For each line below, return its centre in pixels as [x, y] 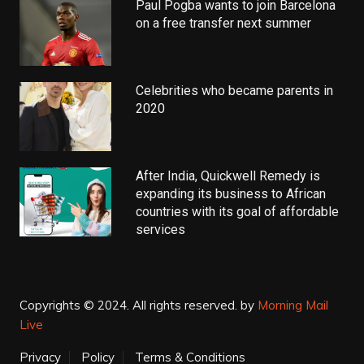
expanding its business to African [231, 193]
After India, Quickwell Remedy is [228, 175]
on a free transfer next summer [224, 23]
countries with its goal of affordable [238, 211]
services [161, 229]
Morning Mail [292, 305]
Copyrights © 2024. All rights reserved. [128, 305]
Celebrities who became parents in [235, 90]
